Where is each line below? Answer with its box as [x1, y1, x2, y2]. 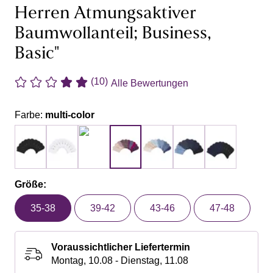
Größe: [15, 179, 46, 190]
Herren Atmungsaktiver [15, 5, 196, 23]
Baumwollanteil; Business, [15, 25, 211, 43]
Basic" [15, 45, 59, 63]
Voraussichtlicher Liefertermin [51, 241, 190, 252]
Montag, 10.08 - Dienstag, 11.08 [51, 255, 188, 266]
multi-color [45, 109, 94, 120]
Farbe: [15, 109, 45, 120]
